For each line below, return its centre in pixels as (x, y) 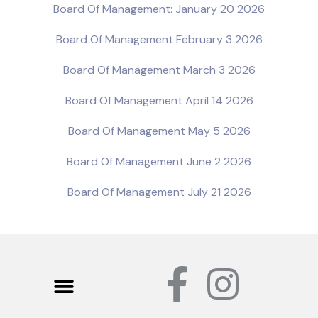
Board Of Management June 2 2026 (159, 162)
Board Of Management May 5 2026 (159, 131)
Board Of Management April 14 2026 (159, 101)
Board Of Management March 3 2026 (159, 70)
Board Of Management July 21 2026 (159, 192)
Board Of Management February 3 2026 (159, 40)
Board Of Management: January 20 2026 (159, 9)
